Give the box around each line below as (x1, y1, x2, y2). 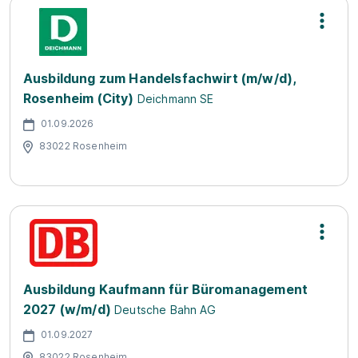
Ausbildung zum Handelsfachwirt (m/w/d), (23, 70, 296, 86)
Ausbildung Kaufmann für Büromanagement (23, 281, 308, 297)
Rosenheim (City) (23, 90, 134, 106)
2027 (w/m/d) (23, 301, 111, 317)
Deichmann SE (137, 92, 214, 105)
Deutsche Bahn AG (114, 303, 217, 316)
